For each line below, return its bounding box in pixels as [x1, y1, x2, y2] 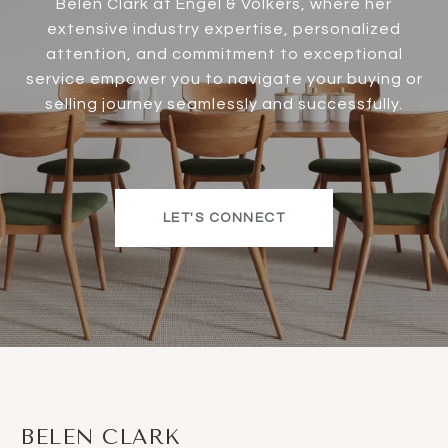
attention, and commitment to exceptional [45, 45, 403, 62]
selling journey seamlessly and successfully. [45, 95, 403, 112]
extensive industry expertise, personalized [47, 20, 401, 37]
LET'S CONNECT [162, 210, 286, 225]
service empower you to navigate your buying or [25, 70, 423, 87]
